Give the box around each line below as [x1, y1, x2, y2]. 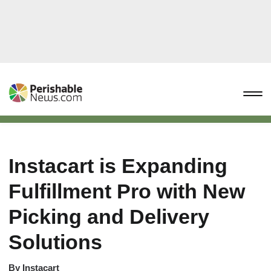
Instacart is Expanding [8, 154, 227, 177]
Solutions [8, 230, 102, 253]
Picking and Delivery [8, 205, 209, 228]
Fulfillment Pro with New [8, 180, 245, 203]
